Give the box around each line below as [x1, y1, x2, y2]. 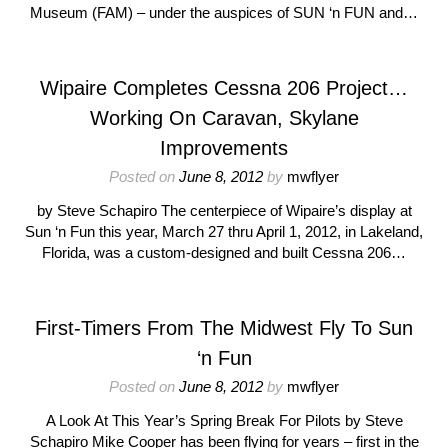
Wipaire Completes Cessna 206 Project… [40, 77, 408, 99]
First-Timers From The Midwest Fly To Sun [35, 317, 413, 339]
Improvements [160, 137, 288, 159]
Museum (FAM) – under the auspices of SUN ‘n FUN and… [30, 4, 418, 21]
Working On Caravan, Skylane [89, 107, 359, 129]
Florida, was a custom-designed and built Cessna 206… [42, 244, 406, 261]
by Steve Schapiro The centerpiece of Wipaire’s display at [36, 202, 412, 219]
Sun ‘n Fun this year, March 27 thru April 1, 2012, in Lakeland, [25, 223, 423, 240]
